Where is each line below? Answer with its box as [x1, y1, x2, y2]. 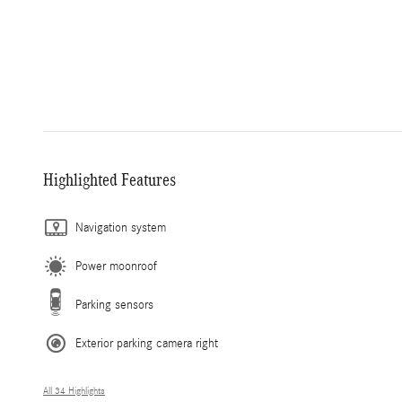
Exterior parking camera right [75, 336, 218, 351]
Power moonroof [75, 258, 157, 274]
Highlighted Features [43, 169, 176, 189]
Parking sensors [75, 297, 153, 312]
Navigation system [75, 220, 166, 235]
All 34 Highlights [43, 385, 105, 397]
